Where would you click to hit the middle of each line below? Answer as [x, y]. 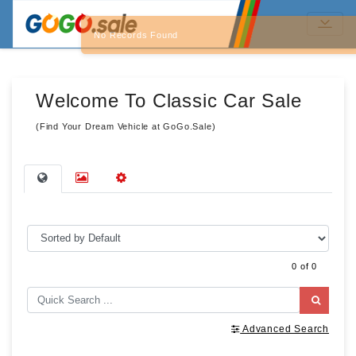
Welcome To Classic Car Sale [169, 101]
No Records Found [211, 35]
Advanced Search [285, 329]
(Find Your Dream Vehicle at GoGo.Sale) [126, 126]
